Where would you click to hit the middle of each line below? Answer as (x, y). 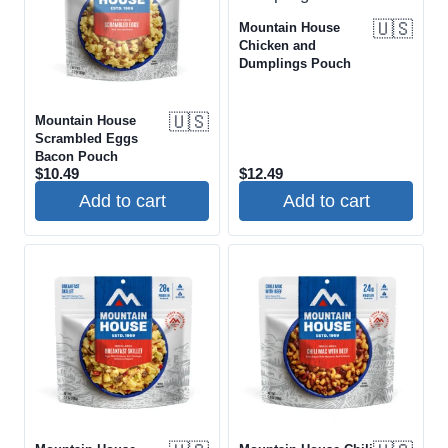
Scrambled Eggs (86, 139)
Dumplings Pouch (295, 64)
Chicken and (277, 46)
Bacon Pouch (76, 157)
